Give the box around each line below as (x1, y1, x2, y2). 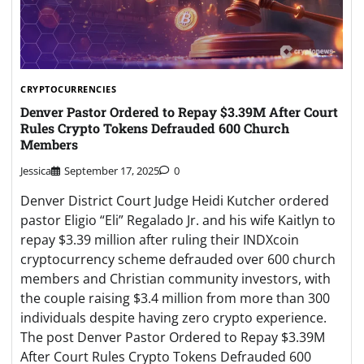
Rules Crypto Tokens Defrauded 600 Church (20, 119, 289, 136)
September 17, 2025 (64, 163, 159, 179)
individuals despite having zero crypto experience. (20, 309, 327, 327)
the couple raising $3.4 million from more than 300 (20, 289, 330, 308)
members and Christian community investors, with (20, 270, 331, 288)
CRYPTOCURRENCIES (20, 82, 116, 95)
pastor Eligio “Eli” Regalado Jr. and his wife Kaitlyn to (20, 211, 336, 230)
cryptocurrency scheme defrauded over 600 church (20, 250, 336, 269)
